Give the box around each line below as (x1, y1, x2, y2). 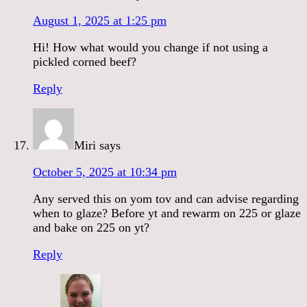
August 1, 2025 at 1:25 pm (33, 13, 167, 27)
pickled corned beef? (33, 54, 136, 69)
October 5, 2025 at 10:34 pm (33, 164, 177, 179)
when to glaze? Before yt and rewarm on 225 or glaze (33, 206, 301, 220)
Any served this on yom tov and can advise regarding (33, 191, 299, 206)
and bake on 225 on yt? (33, 220, 149, 234)
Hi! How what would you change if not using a (33, 40, 268, 54)
